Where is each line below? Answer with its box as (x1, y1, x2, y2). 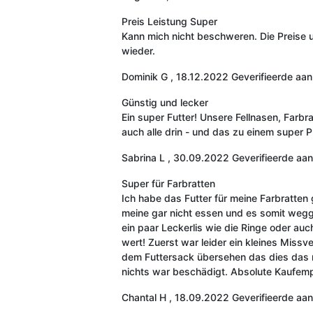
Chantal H (121, 291, 166, 303)
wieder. (121, 44, 155, 57)
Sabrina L (121, 151, 165, 163)
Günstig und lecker (121, 96, 208, 108)
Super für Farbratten (121, 177, 215, 189)
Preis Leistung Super (121, 15, 217, 27)
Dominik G (121, 70, 168, 82)
